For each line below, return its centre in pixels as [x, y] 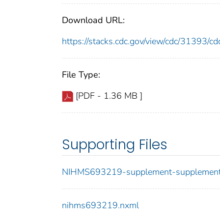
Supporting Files [115, 145]
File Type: [81, 75]
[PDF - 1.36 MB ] [109, 96]
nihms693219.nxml [100, 206]
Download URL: [93, 20]
